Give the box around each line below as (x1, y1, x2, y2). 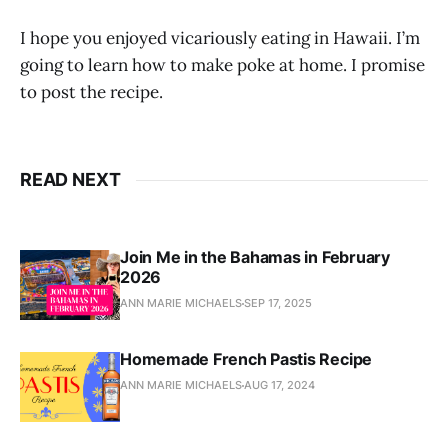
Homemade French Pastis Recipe (120, 349, 373, 370)
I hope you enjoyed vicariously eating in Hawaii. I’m (20, 27, 420, 50)
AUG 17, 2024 (244, 378, 315, 393)
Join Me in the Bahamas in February (120, 247, 390, 268)
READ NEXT (20, 169, 121, 191)
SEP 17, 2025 (244, 296, 312, 311)
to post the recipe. (20, 81, 163, 104)
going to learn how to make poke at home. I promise (20, 54, 425, 77)
